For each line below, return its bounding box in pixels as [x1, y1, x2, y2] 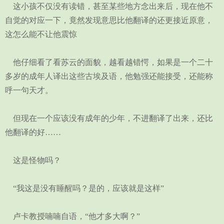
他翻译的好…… [5, 128, 61, 136]
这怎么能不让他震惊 [5, 30, 77, 38]
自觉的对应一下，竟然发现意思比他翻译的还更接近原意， [5, 16, 213, 24]
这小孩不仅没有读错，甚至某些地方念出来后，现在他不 [5, 2, 213, 10]
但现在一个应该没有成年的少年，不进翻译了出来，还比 [5, 114, 213, 122]
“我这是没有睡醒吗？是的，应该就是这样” [5, 184, 164, 192]
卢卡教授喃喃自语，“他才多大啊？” [5, 212, 140, 220]
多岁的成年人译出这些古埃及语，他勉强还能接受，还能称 [5, 72, 213, 80]
